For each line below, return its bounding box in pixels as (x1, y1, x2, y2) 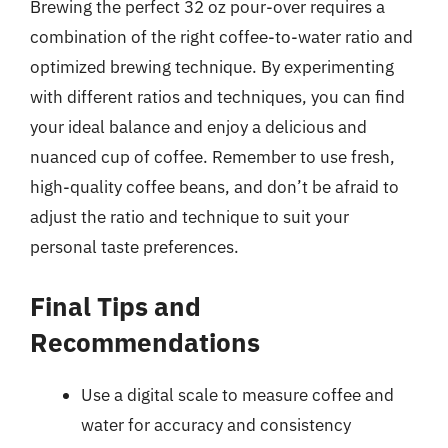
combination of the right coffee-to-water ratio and (30, 26, 413, 48)
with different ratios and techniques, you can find (30, 86, 405, 108)
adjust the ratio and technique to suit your (30, 206, 349, 228)
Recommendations (30, 324, 260, 359)
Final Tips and (30, 288, 201, 323)
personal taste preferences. (30, 236, 239, 258)
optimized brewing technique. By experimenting (30, 56, 394, 78)
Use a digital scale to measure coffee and (81, 383, 394, 406)
